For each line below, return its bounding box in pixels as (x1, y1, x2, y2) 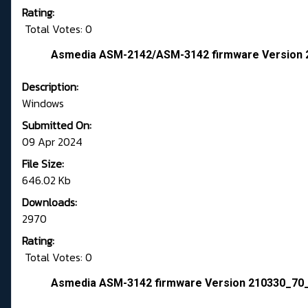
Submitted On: (22, 117, 91, 134)
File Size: (22, 155, 64, 173)
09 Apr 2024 (22, 133, 82, 151)
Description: (22, 78, 78, 96)
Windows (22, 95, 64, 112)
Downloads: (22, 194, 77, 211)
